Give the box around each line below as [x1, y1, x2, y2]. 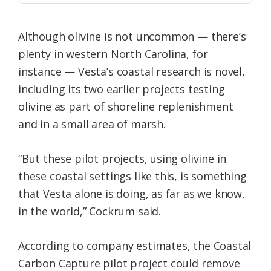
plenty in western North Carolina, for [18, 47, 208, 62]
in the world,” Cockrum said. [18, 204, 161, 219]
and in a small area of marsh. [18, 117, 166, 132]
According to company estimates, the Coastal [18, 238, 252, 253]
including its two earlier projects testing [18, 82, 225, 97]
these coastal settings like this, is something [18, 169, 247, 184]
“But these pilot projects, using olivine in [18, 151, 227, 166]
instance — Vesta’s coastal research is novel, [18, 64, 245, 79]
